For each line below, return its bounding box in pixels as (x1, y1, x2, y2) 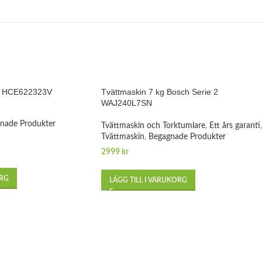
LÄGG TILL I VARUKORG (109, 176, 187, 184)
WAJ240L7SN (101, 98, 152, 108)
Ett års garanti (209, 121, 260, 130)
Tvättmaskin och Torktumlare (101, 121, 205, 130)
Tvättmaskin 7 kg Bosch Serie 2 (101, 87, 218, 96)
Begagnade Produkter (149, 132, 226, 141)
